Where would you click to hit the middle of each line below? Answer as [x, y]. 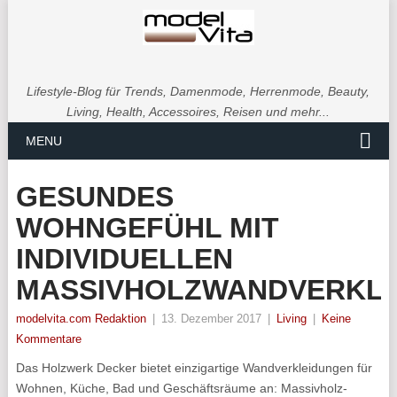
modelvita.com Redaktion [81, 319]
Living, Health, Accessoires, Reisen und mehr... [198, 112]
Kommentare [48, 339]
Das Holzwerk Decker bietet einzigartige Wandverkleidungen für [194, 368]
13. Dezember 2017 [211, 319]
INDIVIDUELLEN [124, 259]
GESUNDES [94, 197]
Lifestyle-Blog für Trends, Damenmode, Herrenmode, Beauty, [198, 91]
